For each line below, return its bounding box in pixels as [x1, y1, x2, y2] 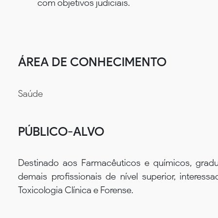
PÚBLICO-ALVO [18, 124, 104, 139]
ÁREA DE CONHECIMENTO [18, 54, 166, 69]
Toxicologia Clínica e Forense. [18, 184, 133, 196]
